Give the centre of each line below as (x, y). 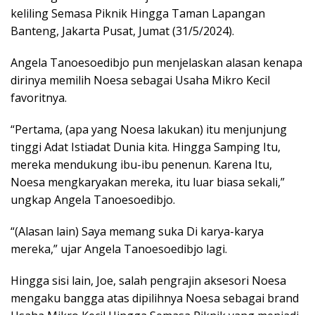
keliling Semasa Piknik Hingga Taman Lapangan (138, 14)
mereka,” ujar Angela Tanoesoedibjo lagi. (119, 249)
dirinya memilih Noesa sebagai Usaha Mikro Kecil (140, 81)
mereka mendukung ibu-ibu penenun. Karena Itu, (141, 165)
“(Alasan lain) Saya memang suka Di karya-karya (137, 232)
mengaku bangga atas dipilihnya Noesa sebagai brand (155, 298)
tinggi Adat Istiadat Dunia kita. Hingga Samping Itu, (146, 147)
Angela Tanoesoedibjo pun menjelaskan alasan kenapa (156, 63)
